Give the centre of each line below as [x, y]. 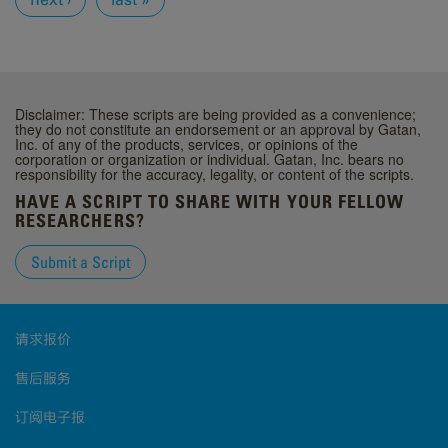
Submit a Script [80, 262]
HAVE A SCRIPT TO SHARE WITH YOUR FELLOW [210, 202]
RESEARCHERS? [80, 221]
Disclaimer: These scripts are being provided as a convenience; [215, 114]
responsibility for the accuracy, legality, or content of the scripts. [214, 174]
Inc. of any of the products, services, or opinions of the [186, 144]
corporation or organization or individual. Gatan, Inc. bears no [209, 159]
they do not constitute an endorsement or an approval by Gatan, [218, 129]
